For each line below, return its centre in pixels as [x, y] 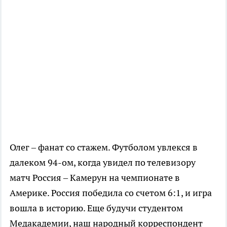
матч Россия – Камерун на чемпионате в [95, 177]
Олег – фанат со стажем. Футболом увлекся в [104, 147]
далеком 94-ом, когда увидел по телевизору [103, 162]
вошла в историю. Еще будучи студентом [96, 208]
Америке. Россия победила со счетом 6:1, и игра [111, 193]
